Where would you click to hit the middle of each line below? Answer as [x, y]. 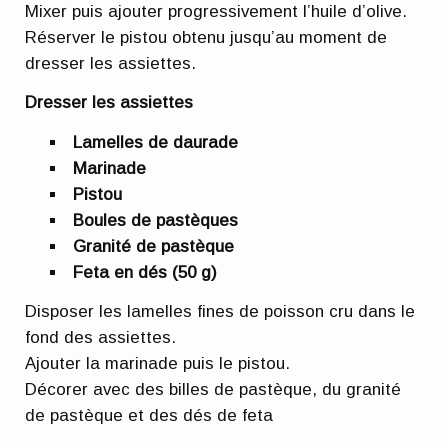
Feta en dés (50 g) [145, 272]
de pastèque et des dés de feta [149, 416]
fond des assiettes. [101, 338]
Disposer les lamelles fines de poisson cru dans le [220, 312]
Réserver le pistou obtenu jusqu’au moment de [206, 37]
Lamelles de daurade [156, 142]
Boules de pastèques [156, 220]
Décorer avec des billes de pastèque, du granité [213, 390]
